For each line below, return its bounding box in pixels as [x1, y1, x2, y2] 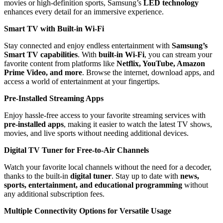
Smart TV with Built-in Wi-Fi [4, 24, 104, 33]
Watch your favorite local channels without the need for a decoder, [4, 162, 212, 171]
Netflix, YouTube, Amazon [116, 59, 205, 68]
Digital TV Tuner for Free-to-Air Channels [4, 145, 149, 154]
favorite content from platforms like [4, 59, 116, 68]
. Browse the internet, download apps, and [82, 68, 215, 77]
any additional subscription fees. [4, 189, 105, 198]
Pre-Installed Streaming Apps [4, 94, 104, 103]
